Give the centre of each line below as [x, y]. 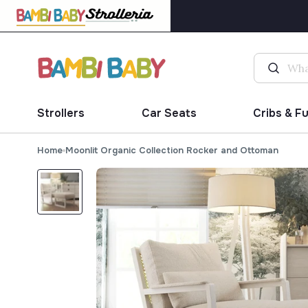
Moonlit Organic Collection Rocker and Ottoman [172, 151]
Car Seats [169, 113]
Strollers [60, 113]
